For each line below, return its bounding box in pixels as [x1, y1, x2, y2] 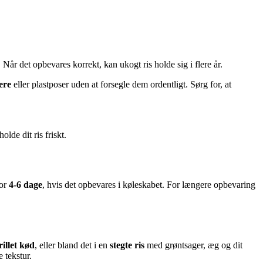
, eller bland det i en [35, 240, 110, 250]
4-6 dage [9, 180, 42, 190]
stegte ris [110, 240, 144, 250]
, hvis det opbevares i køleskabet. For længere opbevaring [42, 180, 255, 190]
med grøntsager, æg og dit [144, 240, 242, 250]
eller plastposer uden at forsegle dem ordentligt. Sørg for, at [11, 79, 231, 90]
